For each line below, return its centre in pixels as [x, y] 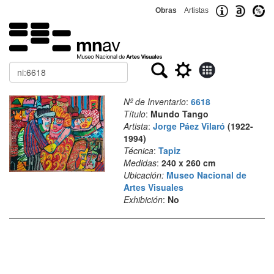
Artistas [196, 10]
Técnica [138, 150]
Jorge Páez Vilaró [189, 126]
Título [134, 114]
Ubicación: [143, 175]
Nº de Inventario [154, 102]
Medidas [140, 163]
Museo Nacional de [206, 175]
